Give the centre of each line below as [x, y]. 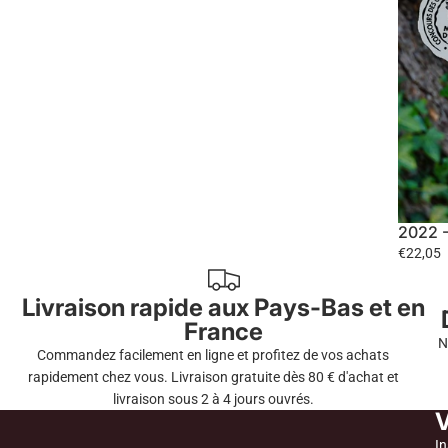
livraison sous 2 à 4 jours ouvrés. [213, 398]
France [224, 331]
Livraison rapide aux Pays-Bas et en [224, 307]
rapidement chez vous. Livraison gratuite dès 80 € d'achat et [213, 376]
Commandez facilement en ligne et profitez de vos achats [213, 354]
